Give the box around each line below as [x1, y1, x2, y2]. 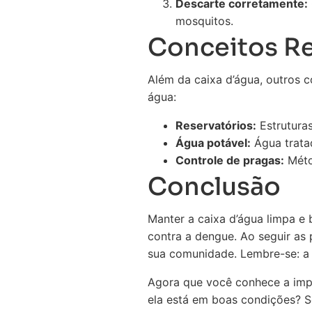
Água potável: [175, 136, 251, 150]
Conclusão [148, 171, 281, 202]
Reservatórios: [175, 118, 256, 132]
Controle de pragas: [175, 153, 284, 167]
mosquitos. [175, 14, 233, 28]
